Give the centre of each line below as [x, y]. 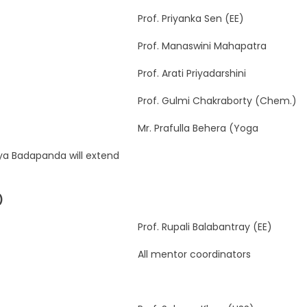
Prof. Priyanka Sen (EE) [191, 18]
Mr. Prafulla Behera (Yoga [198, 128]
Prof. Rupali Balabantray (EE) [205, 226]
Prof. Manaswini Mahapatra [202, 46]
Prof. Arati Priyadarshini [192, 73]
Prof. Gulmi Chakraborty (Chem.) [217, 100]
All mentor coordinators [194, 254]
